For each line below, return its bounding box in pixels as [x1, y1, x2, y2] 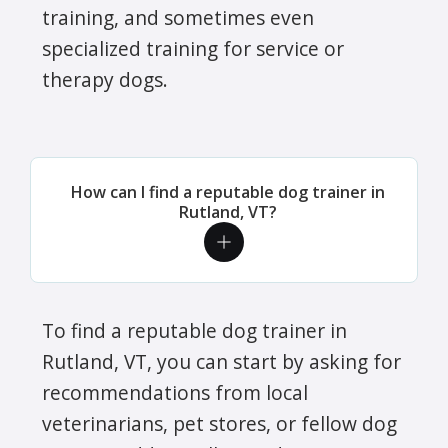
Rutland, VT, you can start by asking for [42, 347, 401, 375]
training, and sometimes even [42, 3, 314, 31]
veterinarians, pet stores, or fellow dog [42, 409, 397, 437]
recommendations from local [42, 378, 308, 406]
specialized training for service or [42, 34, 344, 62]
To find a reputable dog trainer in [42, 316, 347, 344]
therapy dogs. [42, 65, 168, 93]
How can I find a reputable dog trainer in [71, 180, 385, 203]
